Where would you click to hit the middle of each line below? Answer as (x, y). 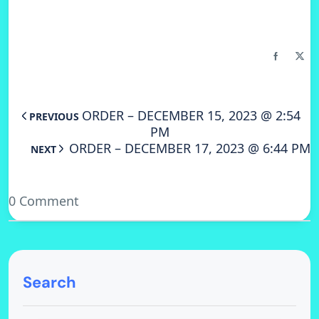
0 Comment (44, 201)
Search (49, 283)
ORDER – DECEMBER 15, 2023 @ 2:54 (191, 116)
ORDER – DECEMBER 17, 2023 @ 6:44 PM (190, 148)
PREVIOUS (54, 117)
